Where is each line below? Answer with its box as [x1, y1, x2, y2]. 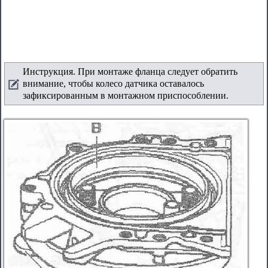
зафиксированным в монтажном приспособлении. [23, 90, 229, 100]
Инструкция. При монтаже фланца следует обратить [23, 66, 237, 77]
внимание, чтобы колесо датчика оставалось [23, 78, 204, 89]
